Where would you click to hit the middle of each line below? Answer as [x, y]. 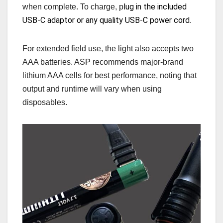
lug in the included [155, 7]
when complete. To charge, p [73, 7]
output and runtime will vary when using [92, 89]
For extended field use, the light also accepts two [108, 49]
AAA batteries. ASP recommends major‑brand [103, 62]
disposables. [45, 103]
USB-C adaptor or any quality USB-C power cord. [108, 20]
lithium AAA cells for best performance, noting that [110, 76]
